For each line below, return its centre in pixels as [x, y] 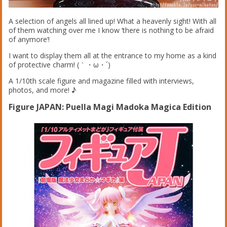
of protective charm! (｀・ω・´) [60, 64]
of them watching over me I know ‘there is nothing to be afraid [111, 30]
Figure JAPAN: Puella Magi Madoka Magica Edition [110, 107]
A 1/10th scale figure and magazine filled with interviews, [102, 81]
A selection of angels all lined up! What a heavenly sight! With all [113, 21]
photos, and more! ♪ [43, 90]
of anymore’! [29, 39]
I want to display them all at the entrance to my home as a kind [113, 55]
